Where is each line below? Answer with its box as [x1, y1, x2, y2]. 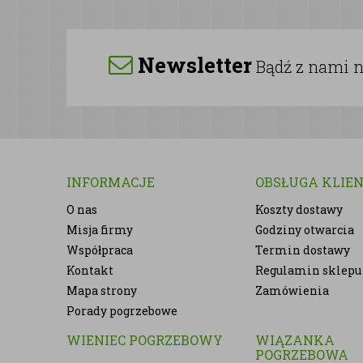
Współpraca [66, 242, 133, 258]
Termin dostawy [255, 242, 351, 258]
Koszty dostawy [255, 202, 344, 217]
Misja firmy [66, 222, 133, 237]
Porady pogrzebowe [66, 303, 177, 318]
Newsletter [132, 51, 252, 79]
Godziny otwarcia [255, 222, 355, 237]
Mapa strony [66, 283, 137, 298]
